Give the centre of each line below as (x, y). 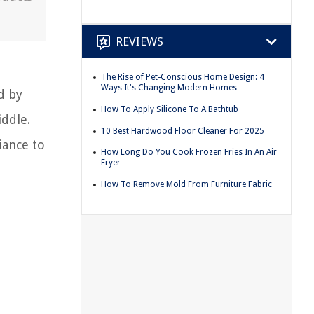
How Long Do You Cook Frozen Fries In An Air (189, 152)
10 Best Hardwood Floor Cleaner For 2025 (183, 131)
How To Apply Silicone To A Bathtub (170, 109)
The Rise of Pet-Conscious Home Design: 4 (183, 77)
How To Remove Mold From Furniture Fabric (186, 184)
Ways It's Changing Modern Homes (169, 88)
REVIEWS (139, 41)
